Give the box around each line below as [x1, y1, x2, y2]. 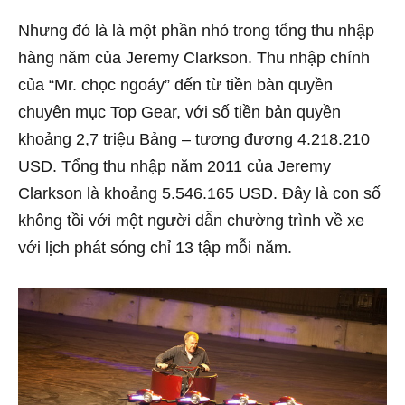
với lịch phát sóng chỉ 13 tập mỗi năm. [18, 238, 292, 257]
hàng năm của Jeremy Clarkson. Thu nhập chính [18, 48, 370, 67]
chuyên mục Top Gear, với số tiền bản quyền [18, 102, 341, 121]
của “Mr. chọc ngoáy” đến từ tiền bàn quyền [18, 75, 333, 94]
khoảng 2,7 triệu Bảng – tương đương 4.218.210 [18, 129, 370, 148]
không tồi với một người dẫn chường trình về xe [18, 211, 364, 230]
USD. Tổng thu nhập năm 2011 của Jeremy [18, 156, 331, 175]
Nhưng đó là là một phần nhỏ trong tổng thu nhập [18, 21, 374, 40]
